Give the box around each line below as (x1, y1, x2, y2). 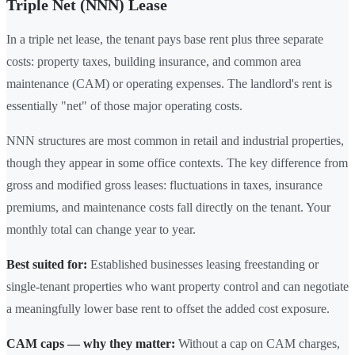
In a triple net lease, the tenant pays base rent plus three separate (6, 32, 323, 46)
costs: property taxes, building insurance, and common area (6, 54, 301, 68)
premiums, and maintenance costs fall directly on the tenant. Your (6, 200, 330, 214)
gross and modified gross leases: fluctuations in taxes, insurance (6, 177, 323, 192)
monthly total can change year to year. (6, 222, 196, 236)
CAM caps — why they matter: (6, 336, 175, 350)
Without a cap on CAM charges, (175, 336, 340, 350)
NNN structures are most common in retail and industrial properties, (6, 133, 344, 147)
